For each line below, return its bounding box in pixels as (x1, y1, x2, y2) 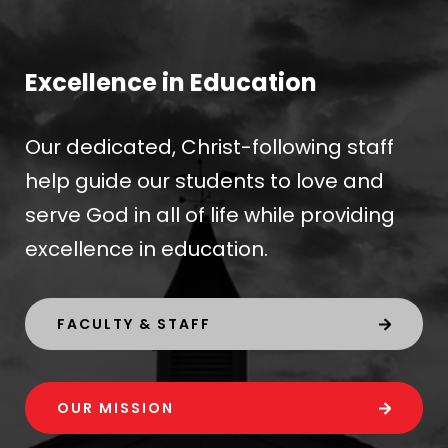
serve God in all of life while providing (24, 201, 395, 230)
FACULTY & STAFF (56, 314, 211, 335)
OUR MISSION (56, 398, 174, 419)
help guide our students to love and (24, 167, 384, 196)
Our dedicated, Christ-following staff (24, 133, 394, 162)
